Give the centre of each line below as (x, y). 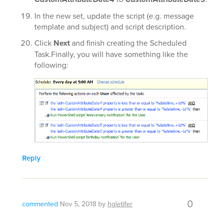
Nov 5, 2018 (78, 204)
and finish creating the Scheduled (128, 43)
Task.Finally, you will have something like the (111, 54)
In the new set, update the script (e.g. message (114, 16)
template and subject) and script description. (110, 27)
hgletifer (120, 204)
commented (40, 204)
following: (51, 65)
